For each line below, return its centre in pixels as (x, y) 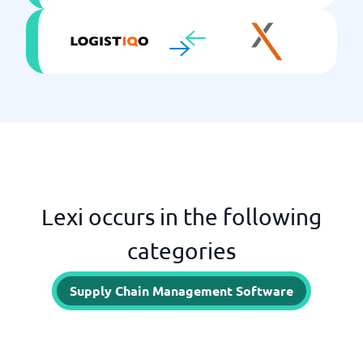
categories (181, 251)
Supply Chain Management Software (181, 290)
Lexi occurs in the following (181, 217)
